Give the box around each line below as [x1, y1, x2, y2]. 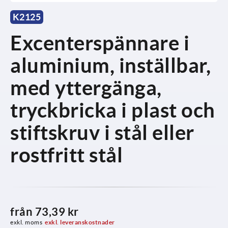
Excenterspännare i [10, 31, 189, 54]
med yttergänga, [10, 76, 162, 99]
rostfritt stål [10, 143, 123, 166]
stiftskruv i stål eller [10, 121, 194, 144]
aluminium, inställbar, [10, 53, 211, 77]
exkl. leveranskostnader [45, 218, 115, 225]
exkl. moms [10, 218, 42, 225]
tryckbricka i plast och [10, 98, 215, 122]
